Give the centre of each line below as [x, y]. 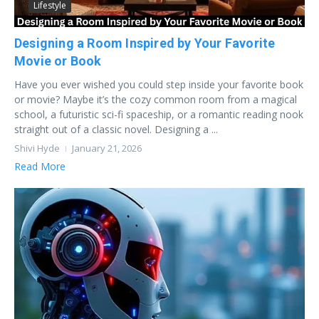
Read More [40, 166]
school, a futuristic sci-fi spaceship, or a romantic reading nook [159, 114]
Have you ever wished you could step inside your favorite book [159, 84]
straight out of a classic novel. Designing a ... [116, 129]
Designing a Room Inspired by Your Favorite [145, 43]
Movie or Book [58, 61]
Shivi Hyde [37, 148]
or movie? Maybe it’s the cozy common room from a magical [156, 99]
